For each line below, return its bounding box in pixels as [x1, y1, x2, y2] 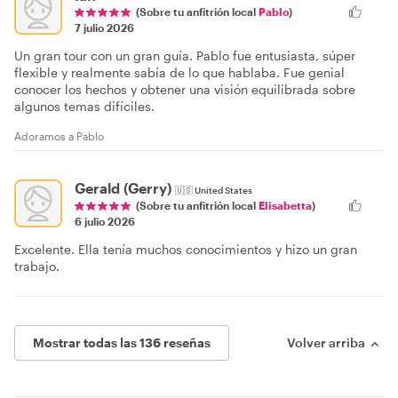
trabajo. [14, 259, 60, 275]
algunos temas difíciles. [14, 99, 155, 115]
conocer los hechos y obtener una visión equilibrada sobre [14, 82, 355, 98]
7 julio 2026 [75, 21, 134, 35]
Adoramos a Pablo [14, 130, 104, 143]
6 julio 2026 [75, 215, 135, 228]
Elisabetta [259, 199, 312, 212]
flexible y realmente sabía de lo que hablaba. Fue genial [14, 65, 345, 81]
